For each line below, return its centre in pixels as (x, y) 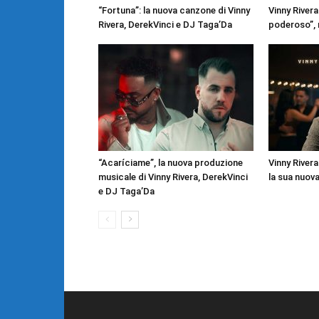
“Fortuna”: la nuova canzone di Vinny (174, 11)
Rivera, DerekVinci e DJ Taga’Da (165, 25)
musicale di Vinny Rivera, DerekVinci (173, 177)
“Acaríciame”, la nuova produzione (171, 163)
